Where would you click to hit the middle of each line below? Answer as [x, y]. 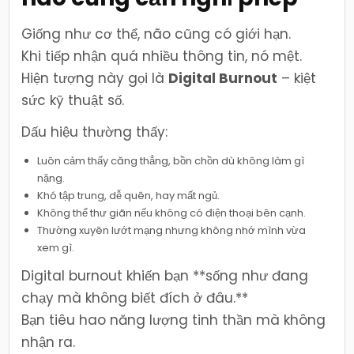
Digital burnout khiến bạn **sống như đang [165, 275]
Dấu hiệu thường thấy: [95, 132]
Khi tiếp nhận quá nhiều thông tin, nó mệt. [162, 56]
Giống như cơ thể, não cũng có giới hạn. [156, 34]
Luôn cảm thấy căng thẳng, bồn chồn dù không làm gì [171, 160]
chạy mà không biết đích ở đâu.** [135, 298]
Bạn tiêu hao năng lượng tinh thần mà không [174, 320]
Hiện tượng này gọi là [95, 78]
